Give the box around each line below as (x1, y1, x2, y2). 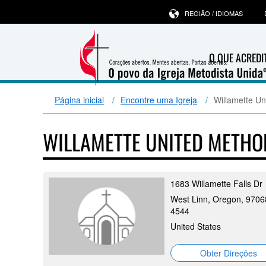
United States (170, 220, 221, 232)
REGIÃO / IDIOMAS (185, 8, 243, 18)
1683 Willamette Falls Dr (170, 178, 262, 189)
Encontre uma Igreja (121, 94, 197, 106)
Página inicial (55, 94, 104, 106)
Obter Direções (199, 247, 257, 259)
